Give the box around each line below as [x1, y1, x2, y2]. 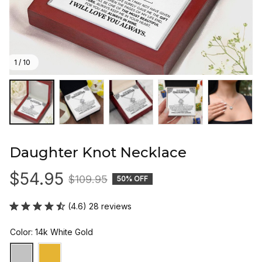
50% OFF [117, 174, 148, 184]
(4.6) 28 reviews [68, 201, 132, 211]
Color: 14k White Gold [10, 226, 93, 237]
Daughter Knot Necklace [9, 143, 187, 161]
